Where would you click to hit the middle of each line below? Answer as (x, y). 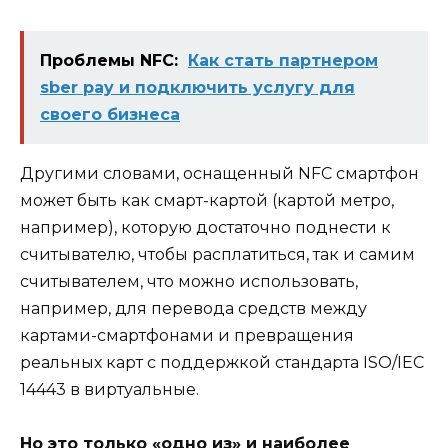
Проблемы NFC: (109, 61)
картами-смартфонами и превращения (187, 336)
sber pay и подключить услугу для (197, 88)
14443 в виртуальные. (109, 390)
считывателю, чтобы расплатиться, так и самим (217, 255)
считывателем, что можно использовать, (189, 282)
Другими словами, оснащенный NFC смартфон (219, 174)
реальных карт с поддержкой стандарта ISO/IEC (222, 363)
